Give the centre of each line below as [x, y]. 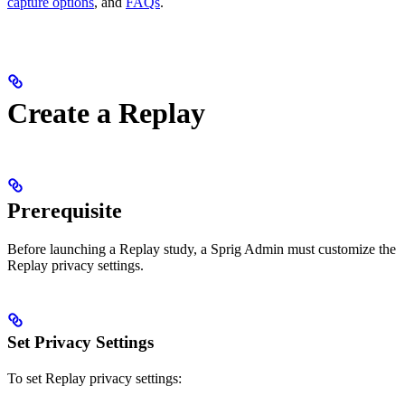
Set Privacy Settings [80, 342]
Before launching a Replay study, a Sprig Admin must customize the [202, 249]
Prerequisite [65, 210]
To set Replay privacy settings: [94, 378]
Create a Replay [106, 113]
